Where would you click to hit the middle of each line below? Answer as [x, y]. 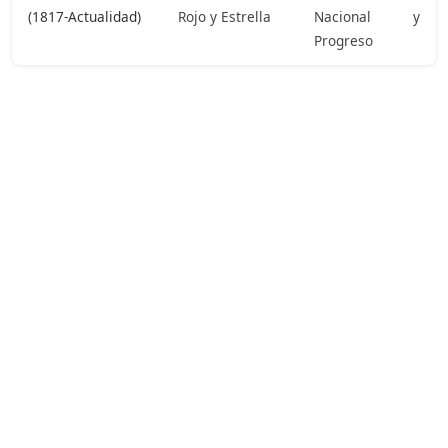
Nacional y [367, 16]
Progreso [343, 40]
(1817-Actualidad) [84, 16]
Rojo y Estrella [224, 16]
